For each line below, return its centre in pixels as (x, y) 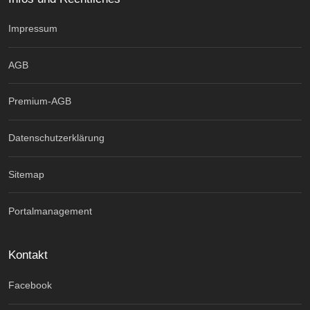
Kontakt (28, 255)
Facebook (30, 285)
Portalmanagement (50, 211)
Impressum (33, 29)
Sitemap (26, 175)
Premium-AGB (40, 101)
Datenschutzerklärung (56, 138)
